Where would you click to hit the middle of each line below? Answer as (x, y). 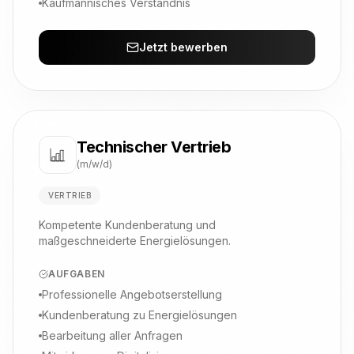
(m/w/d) (94, 164)
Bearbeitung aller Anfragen (112, 335)
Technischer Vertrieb (154, 147)
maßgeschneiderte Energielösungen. (135, 241)
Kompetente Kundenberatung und (127, 225)
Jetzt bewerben (183, 47)
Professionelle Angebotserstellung (132, 294)
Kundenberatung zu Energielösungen (139, 315)
